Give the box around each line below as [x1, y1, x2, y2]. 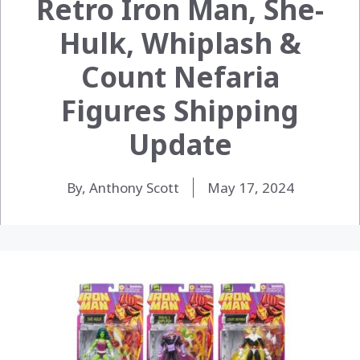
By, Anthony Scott [66, 178, 179, 197]
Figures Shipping [61, 91, 299, 129]
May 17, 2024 [207, 178, 294, 197]
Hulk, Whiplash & [59, 23, 301, 62]
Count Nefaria [80, 57, 280, 96]
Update [128, 125, 232, 163]
